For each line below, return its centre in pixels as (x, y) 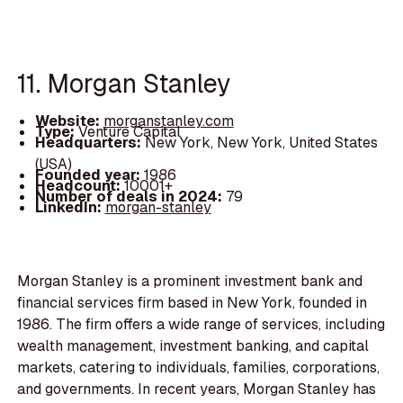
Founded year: (89, 175)
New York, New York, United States (261, 142)
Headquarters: (90, 142)
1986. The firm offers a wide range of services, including (201, 325)
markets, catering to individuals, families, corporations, (199, 368)
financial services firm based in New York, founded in (193, 303)
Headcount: (79, 185)
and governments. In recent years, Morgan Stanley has (197, 390)
